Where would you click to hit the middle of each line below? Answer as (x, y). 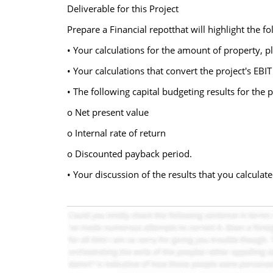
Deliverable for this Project (122, 9)
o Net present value (108, 112)
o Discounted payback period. (129, 154)
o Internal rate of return (116, 133)
